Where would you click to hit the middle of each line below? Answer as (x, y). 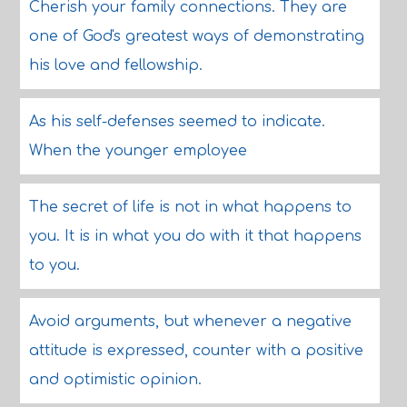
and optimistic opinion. (115, 380)
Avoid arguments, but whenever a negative (190, 322)
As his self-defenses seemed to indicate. (177, 122)
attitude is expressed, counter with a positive (196, 351)
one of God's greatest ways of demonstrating (196, 36)
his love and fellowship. (115, 65)
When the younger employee (138, 151)
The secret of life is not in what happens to (190, 207)
